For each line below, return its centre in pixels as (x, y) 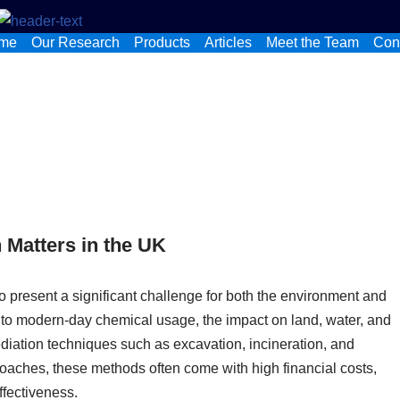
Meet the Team (312, 42)
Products (162, 42)
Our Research (75, 42)
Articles (228, 42)
